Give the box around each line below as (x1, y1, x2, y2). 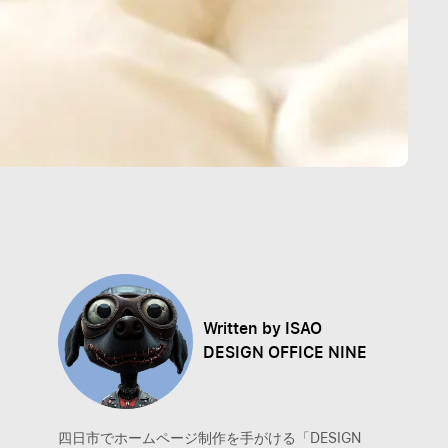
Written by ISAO (202, 319, 322, 339)
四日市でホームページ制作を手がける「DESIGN (57, 429, 361, 446)
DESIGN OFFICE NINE (202, 343, 367, 363)
